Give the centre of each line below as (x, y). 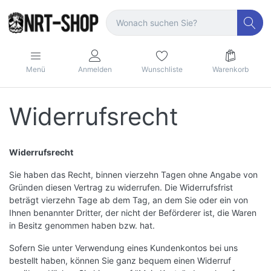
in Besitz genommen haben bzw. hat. (82, 226)
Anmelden (95, 69)
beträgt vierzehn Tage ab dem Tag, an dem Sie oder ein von (129, 200)
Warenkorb (230, 69)
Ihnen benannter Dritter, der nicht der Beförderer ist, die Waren (133, 213)
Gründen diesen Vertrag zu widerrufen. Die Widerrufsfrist (121, 188)
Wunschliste (162, 69)
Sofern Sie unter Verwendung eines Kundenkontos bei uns (123, 248)
